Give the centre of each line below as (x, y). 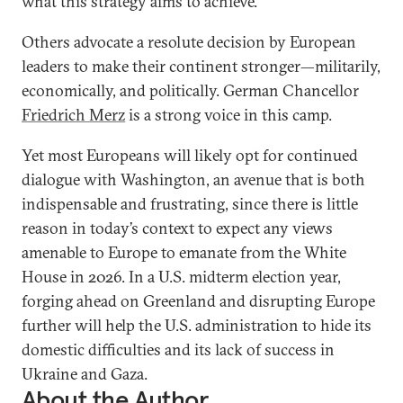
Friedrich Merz (73, 115)
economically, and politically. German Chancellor (190, 90)
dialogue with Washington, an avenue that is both (193, 179)
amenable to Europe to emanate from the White (184, 252)
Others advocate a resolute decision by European (189, 42)
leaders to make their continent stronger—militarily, (201, 66)
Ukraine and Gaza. (85, 374)
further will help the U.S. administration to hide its (197, 325)
